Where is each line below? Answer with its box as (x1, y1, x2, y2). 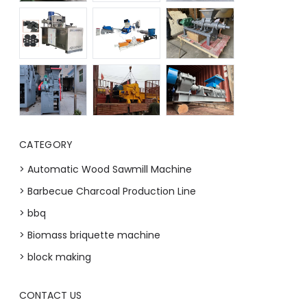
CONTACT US (19, 288, 82, 302)
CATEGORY (19, 137, 73, 151)
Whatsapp (260, 291, 298, 300)
